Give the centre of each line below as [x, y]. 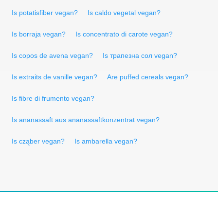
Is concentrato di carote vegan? [124, 34]
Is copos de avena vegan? [52, 55]
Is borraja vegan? [39, 34]
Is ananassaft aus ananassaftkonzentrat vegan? [86, 119]
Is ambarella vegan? [106, 141]
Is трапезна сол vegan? [140, 55]
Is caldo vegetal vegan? [124, 12]
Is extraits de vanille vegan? [54, 77]
